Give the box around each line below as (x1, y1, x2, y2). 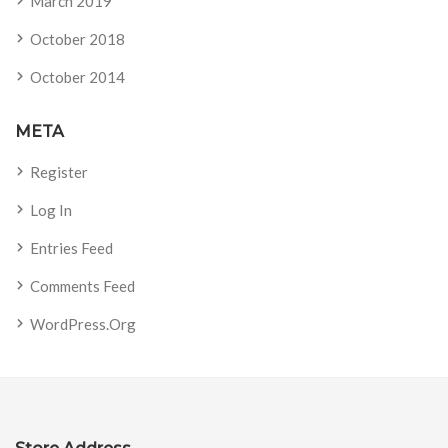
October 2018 (30, 30, 125, 49)
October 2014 (30, 68, 125, 87)
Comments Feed (30, 277, 135, 296)
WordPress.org (30, 315, 136, 334)
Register (30, 163, 88, 182)
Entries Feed (30, 239, 113, 258)
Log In (30, 201, 72, 220)
